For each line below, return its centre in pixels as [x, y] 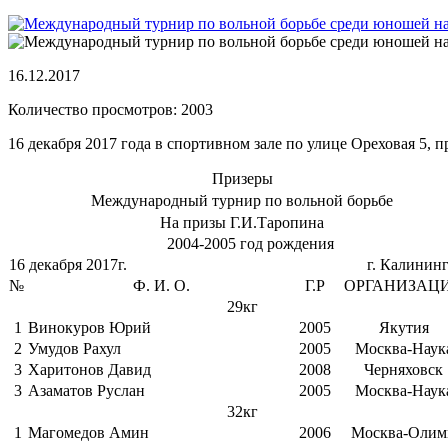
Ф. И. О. [161, 286]
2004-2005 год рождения [250, 244]
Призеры [242, 179]
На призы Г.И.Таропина [242, 223]
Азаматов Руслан [86, 391]
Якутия [403, 328]
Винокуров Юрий [89, 328]
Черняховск [403, 370]
